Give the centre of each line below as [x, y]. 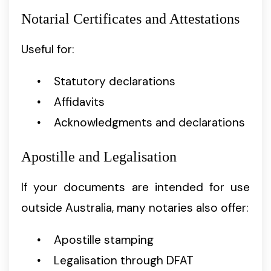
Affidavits [79, 102]
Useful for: [47, 50]
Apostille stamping [104, 240]
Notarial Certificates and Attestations [130, 19]
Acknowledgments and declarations [149, 123]
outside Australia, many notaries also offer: [135, 207]
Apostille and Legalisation [99, 156]
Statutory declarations [115, 82]
